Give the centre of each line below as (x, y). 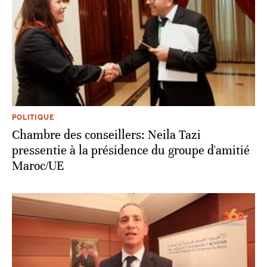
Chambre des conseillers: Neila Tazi (106, 135)
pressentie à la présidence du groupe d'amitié (131, 150)
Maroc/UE (38, 166)
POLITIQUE (33, 117)
